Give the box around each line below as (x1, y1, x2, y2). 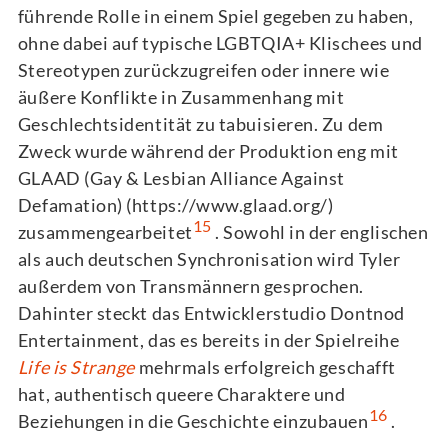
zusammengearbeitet (17, 220, 193, 243)
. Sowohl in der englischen (211, 220, 429, 243)
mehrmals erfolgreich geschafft (135, 355, 396, 378)
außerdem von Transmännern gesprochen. (17, 274, 364, 297)
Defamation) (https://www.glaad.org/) (17, 193, 334, 216)
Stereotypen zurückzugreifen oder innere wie (17, 58, 390, 81)
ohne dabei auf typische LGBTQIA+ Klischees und (17, 31, 423, 54)
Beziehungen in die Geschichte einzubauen (17, 409, 369, 432)
